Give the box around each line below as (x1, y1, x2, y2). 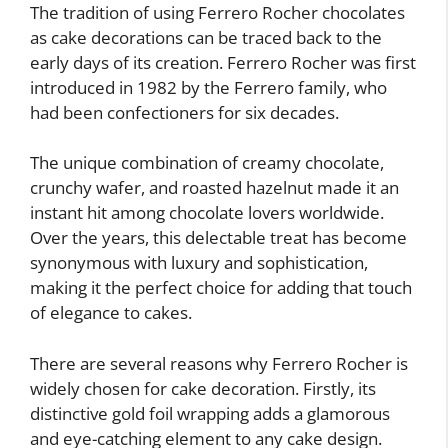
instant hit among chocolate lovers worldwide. (30, 201, 384, 225)
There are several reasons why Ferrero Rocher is (30, 351, 408, 375)
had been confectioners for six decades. (30, 100, 339, 124)
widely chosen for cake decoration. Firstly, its (30, 376, 376, 400)
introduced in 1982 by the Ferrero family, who (30, 75, 387, 99)
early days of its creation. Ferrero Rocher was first (30, 50, 416, 74)
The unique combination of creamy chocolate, (30, 151, 384, 175)
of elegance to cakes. (30, 301, 192, 325)
